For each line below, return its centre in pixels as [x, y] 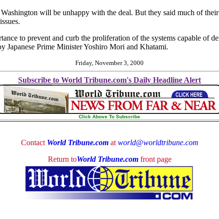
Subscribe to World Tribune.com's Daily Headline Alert [109, 80]
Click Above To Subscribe [109, 116]
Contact [34, 142]
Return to [62, 159]
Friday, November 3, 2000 [109, 63]
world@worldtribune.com [158, 142]
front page [155, 159]
